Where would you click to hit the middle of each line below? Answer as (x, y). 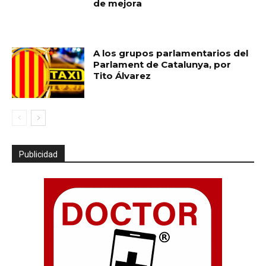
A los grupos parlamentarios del (171, 53)
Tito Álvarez (122, 75)
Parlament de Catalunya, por (162, 64)
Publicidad (38, 155)
